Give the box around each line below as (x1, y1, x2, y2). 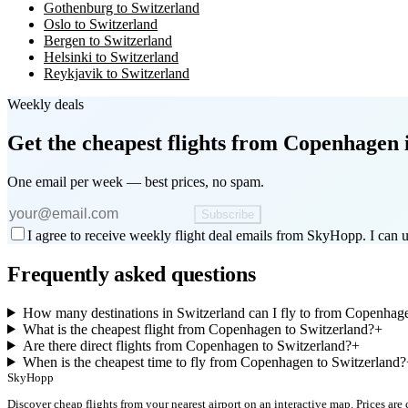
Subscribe (201, 207, 254, 221)
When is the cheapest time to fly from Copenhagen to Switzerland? (22, 353, 406, 370)
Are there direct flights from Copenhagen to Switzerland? (22, 337, 352, 353)
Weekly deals (7, 97, 84, 113)
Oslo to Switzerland (44, 16, 158, 33)
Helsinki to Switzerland (44, 49, 178, 66)
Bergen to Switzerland (44, 33, 172, 49)
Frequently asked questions (7, 261, 256, 286)
